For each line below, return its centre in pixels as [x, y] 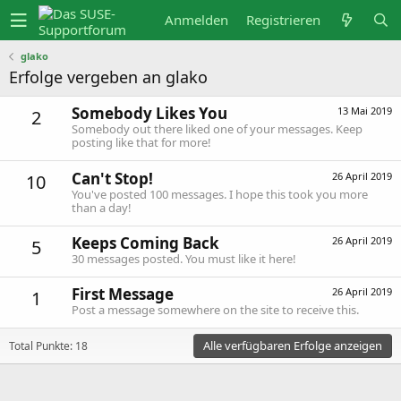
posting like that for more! [141, 143]
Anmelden [196, 20]
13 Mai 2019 [365, 111]
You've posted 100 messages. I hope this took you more [220, 194]
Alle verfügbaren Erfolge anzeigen [293, 346]
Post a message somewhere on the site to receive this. [215, 310]
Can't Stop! [112, 178]
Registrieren [283, 20]
